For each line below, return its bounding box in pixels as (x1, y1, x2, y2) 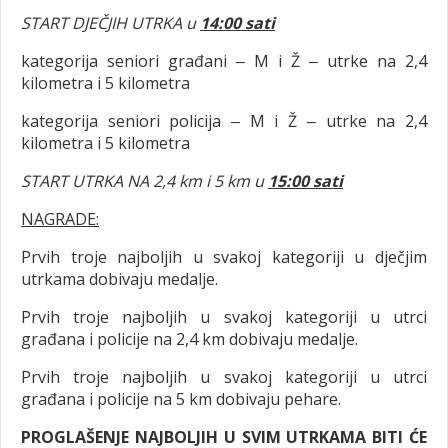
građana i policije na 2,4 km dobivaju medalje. (21, 327, 358, 350)
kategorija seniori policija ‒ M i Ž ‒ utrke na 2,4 (21, 109, 427, 132)
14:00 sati (200, 11, 275, 34)
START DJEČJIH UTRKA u (21, 11, 196, 34)
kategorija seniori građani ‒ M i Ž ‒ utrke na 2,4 (21, 49, 427, 72)
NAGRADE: (21, 207, 99, 230)
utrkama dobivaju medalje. (21, 267, 218, 290)
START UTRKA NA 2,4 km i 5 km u (21, 169, 268, 192)
